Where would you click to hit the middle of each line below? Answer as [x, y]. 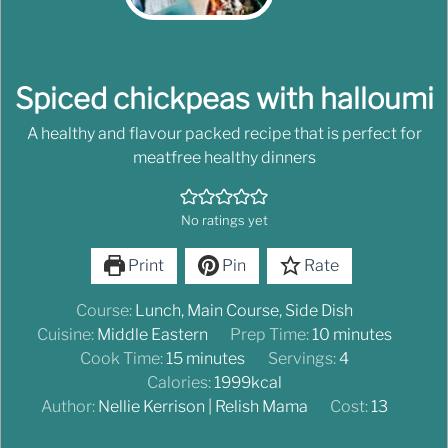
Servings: [303, 359]
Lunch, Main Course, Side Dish [243, 311]
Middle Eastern [152, 335]
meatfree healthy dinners [224, 158]
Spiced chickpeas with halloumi [224, 99]
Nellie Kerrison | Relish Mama [202, 407]
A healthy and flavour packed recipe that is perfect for [224, 134]
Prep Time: [271, 335]
